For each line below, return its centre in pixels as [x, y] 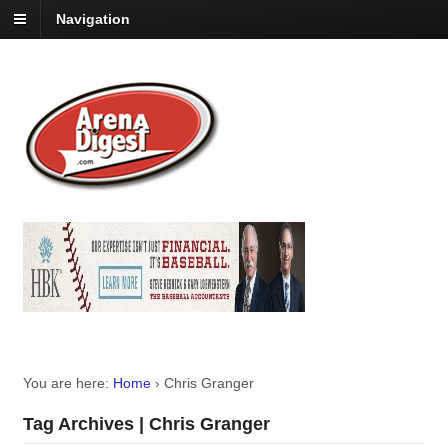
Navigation [93, 19]
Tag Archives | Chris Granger [146, 424]
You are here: [65, 383]
